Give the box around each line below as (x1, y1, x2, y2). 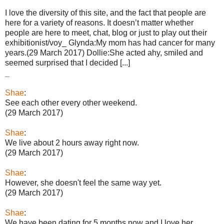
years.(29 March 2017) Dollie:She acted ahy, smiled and (5, 48, 203, 57)
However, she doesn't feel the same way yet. (5, 178, 161, 187)
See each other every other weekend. (5, 98, 137, 107)
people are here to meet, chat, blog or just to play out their (5, 28, 207, 37)
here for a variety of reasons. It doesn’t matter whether (5, 18, 193, 27)
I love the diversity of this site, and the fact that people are (5, 8, 206, 17)
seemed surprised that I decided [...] (5, 58, 130, 67)
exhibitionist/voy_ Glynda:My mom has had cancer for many (5, 38, 215, 47)
